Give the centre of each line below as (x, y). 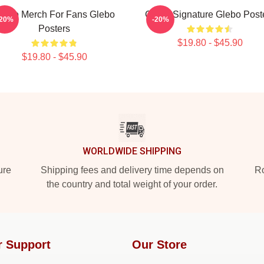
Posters (54, 29)
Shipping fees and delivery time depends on (132, 170)
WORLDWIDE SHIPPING (132, 151)
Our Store (159, 245)
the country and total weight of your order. (132, 184)
